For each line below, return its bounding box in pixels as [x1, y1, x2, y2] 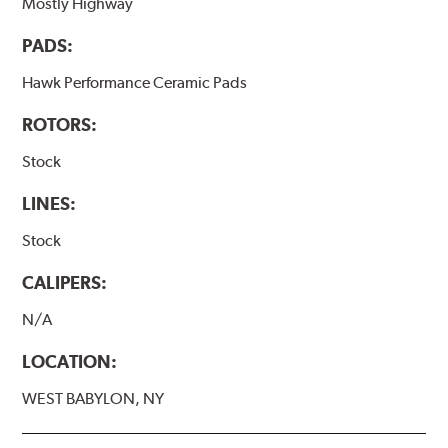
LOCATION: [22, 351, 118, 373]
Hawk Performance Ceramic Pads [22, 73, 248, 93]
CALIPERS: [22, 272, 108, 294]
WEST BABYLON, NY [22, 389, 165, 409]
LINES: [22, 193, 77, 215]
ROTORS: [22, 114, 98, 136]
